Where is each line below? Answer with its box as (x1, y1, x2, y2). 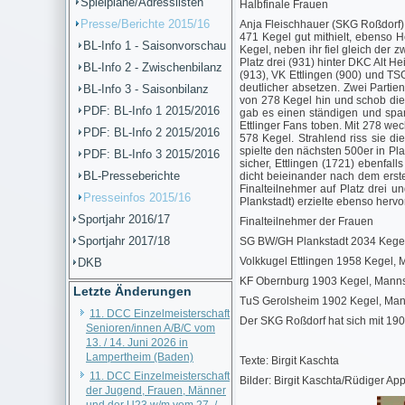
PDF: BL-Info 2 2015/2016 (83, 126, 220, 139)
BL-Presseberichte (83, 169, 180, 183)
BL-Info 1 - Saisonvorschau (83, 39, 226, 52)
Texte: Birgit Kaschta (240, 354, 339, 367)
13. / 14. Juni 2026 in (86, 336, 188, 349)
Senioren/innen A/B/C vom (86, 322, 215, 334)
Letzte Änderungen (73, 284, 192, 298)
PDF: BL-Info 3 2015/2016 (83, 147, 220, 161)
